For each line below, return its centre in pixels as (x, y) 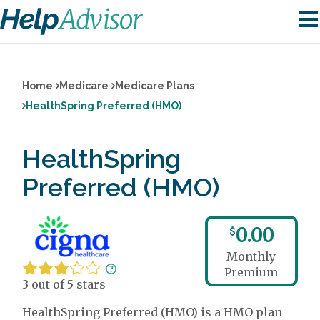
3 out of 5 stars (64, 284)
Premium (251, 272)
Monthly (251, 256)
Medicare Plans (155, 86)
